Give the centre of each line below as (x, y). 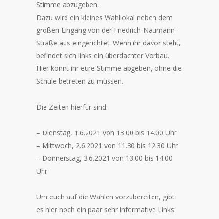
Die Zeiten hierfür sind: (72, 107)
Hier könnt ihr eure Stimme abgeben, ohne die (109, 68)
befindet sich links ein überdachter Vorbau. (103, 56)
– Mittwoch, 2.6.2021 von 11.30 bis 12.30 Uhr (107, 146)
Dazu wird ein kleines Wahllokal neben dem (104, 18)
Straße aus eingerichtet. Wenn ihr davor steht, (109, 43)
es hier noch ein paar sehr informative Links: (106, 210)
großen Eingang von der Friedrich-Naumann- (107, 30)
